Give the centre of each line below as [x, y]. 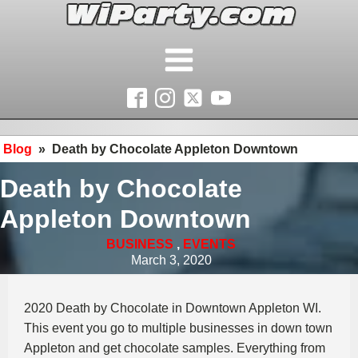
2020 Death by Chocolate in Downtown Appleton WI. [173, 308]
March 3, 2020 [171, 260]
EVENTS [209, 244]
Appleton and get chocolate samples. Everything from [175, 348]
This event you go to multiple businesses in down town [178, 328]
